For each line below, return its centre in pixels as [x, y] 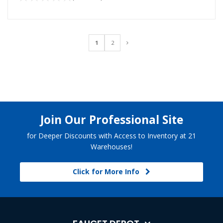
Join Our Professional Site [111, 120]
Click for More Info [109, 172]
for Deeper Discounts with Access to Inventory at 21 [111, 136]
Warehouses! [111, 147]
